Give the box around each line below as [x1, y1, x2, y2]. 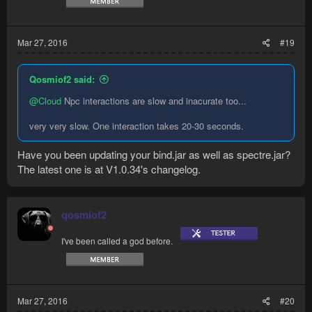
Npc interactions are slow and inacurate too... [61, 94, 247, 108]
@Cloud [29, 94, 61, 108]
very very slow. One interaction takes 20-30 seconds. [29, 119, 244, 133]
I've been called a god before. [61, 234, 173, 247]
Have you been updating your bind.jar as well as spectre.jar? [17, 146, 290, 162]
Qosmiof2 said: [29, 72, 95, 86]
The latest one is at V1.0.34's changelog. [17, 161, 201, 176]
